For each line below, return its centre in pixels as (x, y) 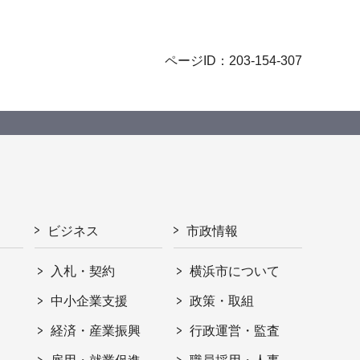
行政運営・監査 (235, 331)
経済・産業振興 (96, 331)
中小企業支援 (90, 301)
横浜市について (235, 272)
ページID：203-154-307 (233, 61)
